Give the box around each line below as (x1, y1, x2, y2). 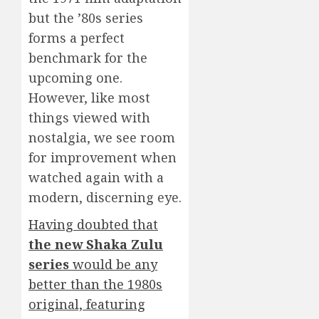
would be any (69, 255, 157, 273)
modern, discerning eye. (28, 188, 182, 206)
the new (28, 235, 83, 253)
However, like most (28, 88, 150, 106)
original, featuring (28, 295, 145, 313)
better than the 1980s (28, 275, 162, 293)
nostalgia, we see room (28, 128, 175, 146)
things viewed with (28, 108, 150, 126)
